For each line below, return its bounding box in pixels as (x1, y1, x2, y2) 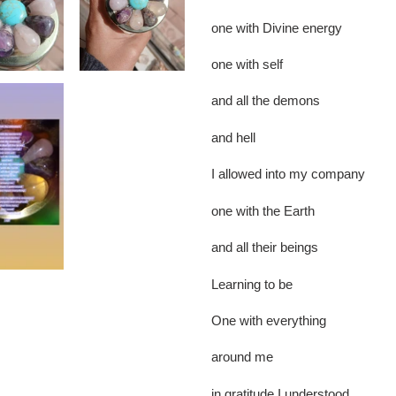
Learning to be (211, 276, 296, 292)
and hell (211, 129, 259, 145)
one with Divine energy (211, 19, 346, 35)
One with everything (211, 313, 330, 328)
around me (211, 349, 277, 365)
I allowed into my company (211, 166, 369, 182)
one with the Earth (211, 202, 318, 218)
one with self (211, 56, 286, 72)
